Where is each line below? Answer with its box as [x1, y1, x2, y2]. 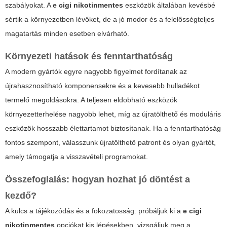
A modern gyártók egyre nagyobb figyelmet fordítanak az [5, 67, 187, 76]
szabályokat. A [5, 1, 53, 10]
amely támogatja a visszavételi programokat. [5, 153, 148, 161]
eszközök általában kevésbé [123, 1, 215, 10]
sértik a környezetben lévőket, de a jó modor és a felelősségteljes [5, 15, 214, 24]
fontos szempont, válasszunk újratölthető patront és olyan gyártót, [5, 138, 216, 147]
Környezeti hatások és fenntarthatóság [5, 51, 173, 62]
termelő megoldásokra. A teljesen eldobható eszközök [5, 96, 177, 104]
